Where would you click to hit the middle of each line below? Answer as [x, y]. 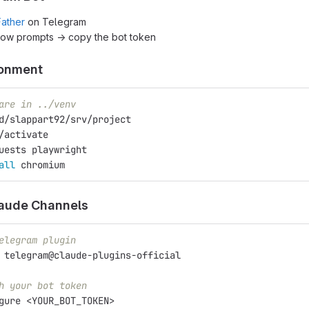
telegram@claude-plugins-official [92, 255]
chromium [43, 165]
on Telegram [56, 21]
